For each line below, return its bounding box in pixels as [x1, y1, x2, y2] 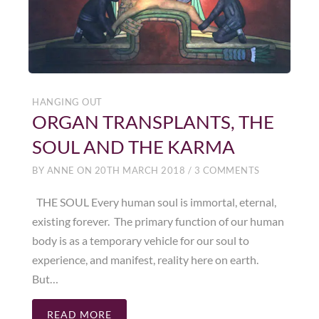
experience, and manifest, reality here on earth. [32, 253, 261, 267]
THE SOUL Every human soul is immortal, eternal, [32, 195, 276, 209]
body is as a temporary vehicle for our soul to [32, 234, 249, 248]
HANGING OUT [32, 96, 103, 108]
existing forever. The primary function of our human [32, 214, 284, 229]
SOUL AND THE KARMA [32, 136, 235, 158]
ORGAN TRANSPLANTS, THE [32, 111, 274, 133]
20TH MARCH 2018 [94, 164, 185, 177]
